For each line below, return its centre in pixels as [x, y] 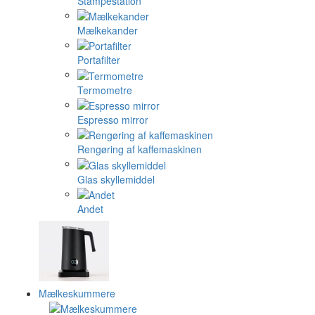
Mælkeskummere [77, 294]
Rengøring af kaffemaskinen [140, 149]
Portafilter [99, 60]
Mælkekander [108, 31]
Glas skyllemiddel [116, 179]
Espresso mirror [113, 120]
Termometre [105, 90]
